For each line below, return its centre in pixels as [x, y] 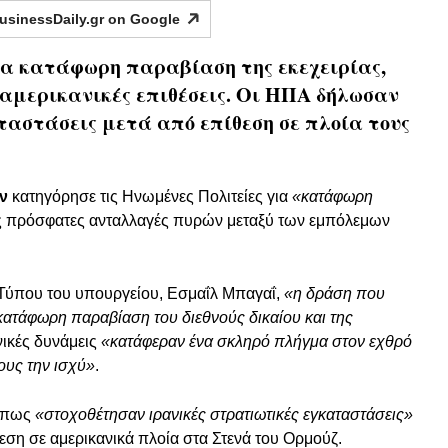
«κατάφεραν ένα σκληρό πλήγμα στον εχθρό [256, 342]
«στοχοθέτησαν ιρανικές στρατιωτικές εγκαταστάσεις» [224, 415]
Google [154, 19]
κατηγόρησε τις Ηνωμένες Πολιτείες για [150, 197]
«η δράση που [334, 294]
